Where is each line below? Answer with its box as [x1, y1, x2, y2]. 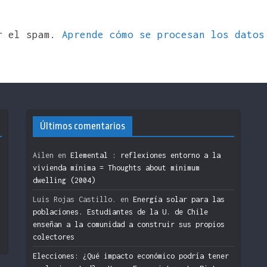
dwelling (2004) [33, 175, 95, 185]
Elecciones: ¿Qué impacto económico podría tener [33, 251, 229, 260]
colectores [33, 232, 74, 241]
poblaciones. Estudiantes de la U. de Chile [33, 207, 208, 216]
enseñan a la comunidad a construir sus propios [33, 219, 225, 229]
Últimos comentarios [40, 120, 125, 132]
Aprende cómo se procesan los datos [62, 28, 265, 41]
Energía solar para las [133, 194, 225, 204]
